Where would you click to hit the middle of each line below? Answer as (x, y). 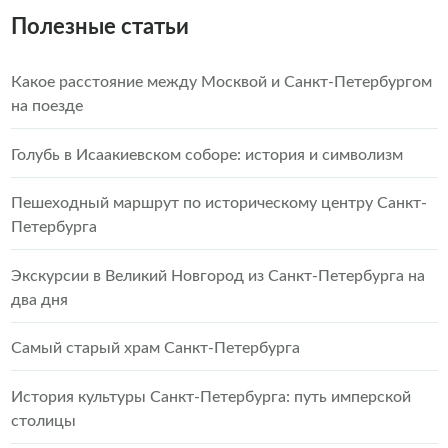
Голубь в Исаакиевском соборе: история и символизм (206, 154)
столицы (43, 420)
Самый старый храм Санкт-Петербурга (155, 348)
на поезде (46, 106)
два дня (39, 299)
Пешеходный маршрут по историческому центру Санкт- (218, 203)
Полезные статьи (99, 27)
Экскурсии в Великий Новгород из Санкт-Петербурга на (217, 275)
